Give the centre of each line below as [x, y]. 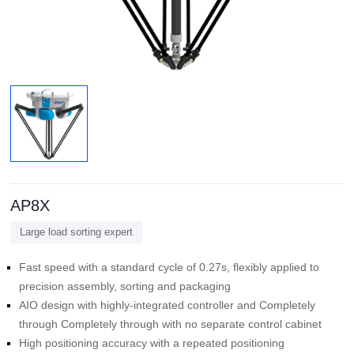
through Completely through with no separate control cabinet [170, 324]
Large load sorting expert [77, 232]
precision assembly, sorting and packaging [124, 286]
